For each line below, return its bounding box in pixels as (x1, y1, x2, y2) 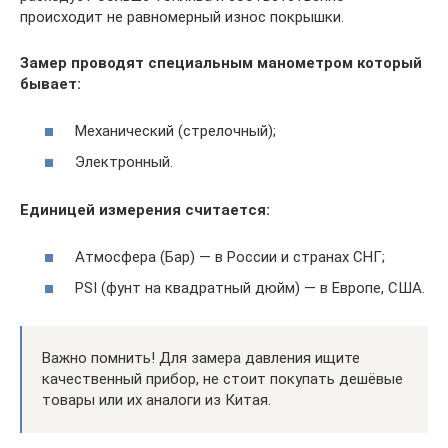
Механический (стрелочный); (75, 121, 276, 140)
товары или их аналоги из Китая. (42, 391, 271, 409)
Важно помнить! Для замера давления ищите (42, 349, 360, 367)
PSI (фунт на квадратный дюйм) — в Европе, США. (75, 279, 425, 297)
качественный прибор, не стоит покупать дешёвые (42, 370, 403, 388)
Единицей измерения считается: (20, 201, 270, 219)
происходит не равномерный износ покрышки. (20, 8, 344, 26)
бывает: (20, 75, 81, 93)
